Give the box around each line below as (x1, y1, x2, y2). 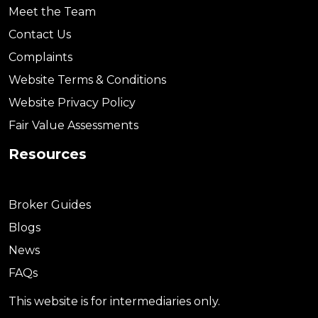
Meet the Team (9, 5, 96, 18)
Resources (9, 146, 87, 163)
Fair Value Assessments (9, 119, 138, 132)
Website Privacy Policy (9, 96, 136, 109)
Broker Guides (9, 198, 91, 212)
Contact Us (9, 28, 71, 41)
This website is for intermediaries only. (9, 295, 220, 308)
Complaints (9, 50, 72, 64)
